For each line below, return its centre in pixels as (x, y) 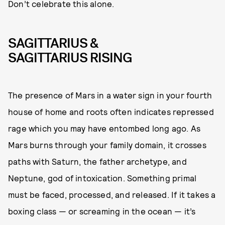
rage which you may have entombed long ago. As (104, 128)
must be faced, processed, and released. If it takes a (112, 195)
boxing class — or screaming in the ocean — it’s (102, 211)
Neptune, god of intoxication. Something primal (102, 178)
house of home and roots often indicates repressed (111, 112)
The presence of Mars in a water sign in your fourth (110, 95)
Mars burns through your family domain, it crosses (107, 145)
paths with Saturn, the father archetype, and (97, 161)
